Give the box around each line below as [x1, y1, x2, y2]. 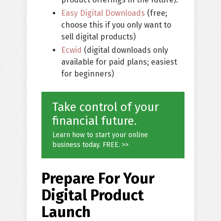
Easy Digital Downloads [61, 8, 145, 18]
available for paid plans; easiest [61, 57, 177, 67]
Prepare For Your [41, 170, 154, 188]
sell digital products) [61, 32, 136, 42]
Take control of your [52, 100, 159, 114]
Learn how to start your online [52, 131, 148, 140]
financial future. [52, 114, 137, 128]
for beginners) [61, 69, 114, 79]
